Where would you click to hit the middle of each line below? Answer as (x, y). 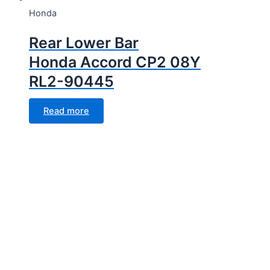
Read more (66, 111)
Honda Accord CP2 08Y (115, 62)
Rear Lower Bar (84, 42)
